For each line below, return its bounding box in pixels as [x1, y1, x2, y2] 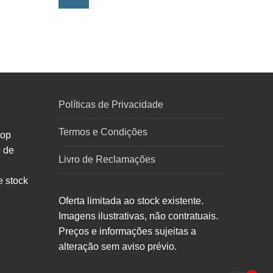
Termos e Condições [58, 127, 147, 138]
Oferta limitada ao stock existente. [58, 196, 204, 207]
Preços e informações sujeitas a [58, 226, 196, 237]
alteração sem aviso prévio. [58, 241, 177, 252]
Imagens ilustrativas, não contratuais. [58, 211, 218, 222]
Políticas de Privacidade [58, 99, 163, 110]
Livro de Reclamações [58, 154, 155, 165]
